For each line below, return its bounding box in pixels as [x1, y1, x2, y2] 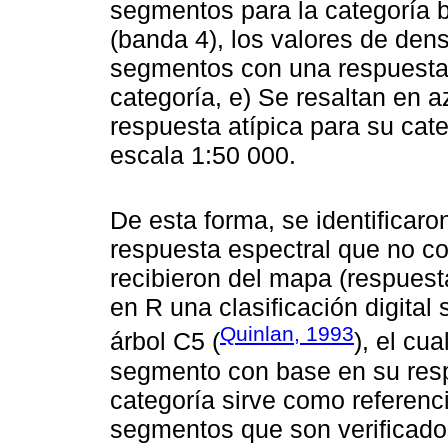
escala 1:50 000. [110, 140, 303, 169]
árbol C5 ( [110, 327, 220, 356]
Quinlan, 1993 [220, 322, 354, 346]
